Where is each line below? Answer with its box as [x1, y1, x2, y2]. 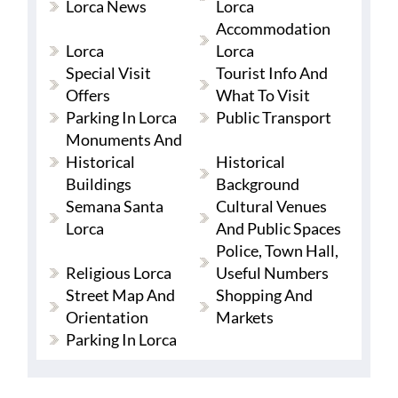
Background [216, 174, 300, 195]
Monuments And [65, 130, 182, 150]
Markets [216, 307, 275, 328]
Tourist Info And [216, 63, 329, 84]
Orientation [65, 307, 148, 328]
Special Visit [65, 63, 151, 84]
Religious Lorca [65, 263, 171, 283]
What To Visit [216, 85, 311, 106]
